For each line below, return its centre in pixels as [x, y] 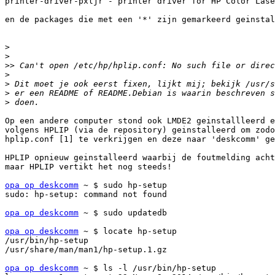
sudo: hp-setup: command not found [86, 195]
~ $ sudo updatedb [123, 213]
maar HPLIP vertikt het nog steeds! [88, 167]
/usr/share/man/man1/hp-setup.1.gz [86, 250]
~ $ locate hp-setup [128, 231]
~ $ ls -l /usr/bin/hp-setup [147, 268]
